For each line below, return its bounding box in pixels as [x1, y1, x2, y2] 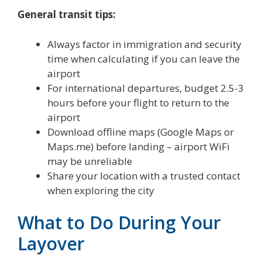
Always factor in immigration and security [47, 37, 242, 51]
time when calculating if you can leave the [47, 51, 240, 65]
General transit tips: [18, 8, 116, 22]
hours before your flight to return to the [47, 95, 229, 109]
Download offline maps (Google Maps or [47, 125, 234, 139]
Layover [18, 232, 85, 256]
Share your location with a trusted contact [47, 168, 240, 182]
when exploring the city [47, 183, 154, 197]
